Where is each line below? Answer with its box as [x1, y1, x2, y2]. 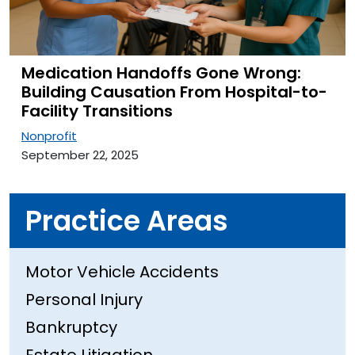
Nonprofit [21, 128, 77, 145]
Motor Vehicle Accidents [25, 261, 219, 284]
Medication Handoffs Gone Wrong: [21, 62, 301, 85]
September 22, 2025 [21, 147, 139, 164]
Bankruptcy [25, 316, 117, 339]
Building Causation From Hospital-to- [21, 81, 327, 104]
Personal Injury [25, 288, 143, 311]
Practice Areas [25, 200, 228, 240]
